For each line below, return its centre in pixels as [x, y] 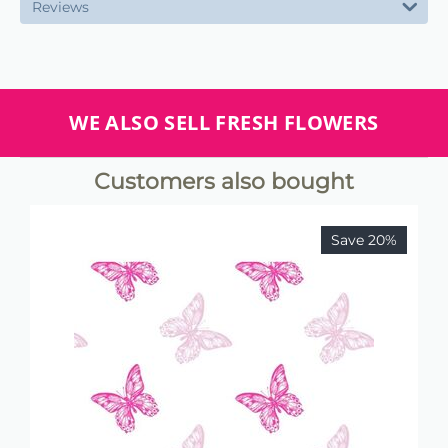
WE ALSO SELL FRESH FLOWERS [224, 123]
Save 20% [364, 240]
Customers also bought [224, 182]
